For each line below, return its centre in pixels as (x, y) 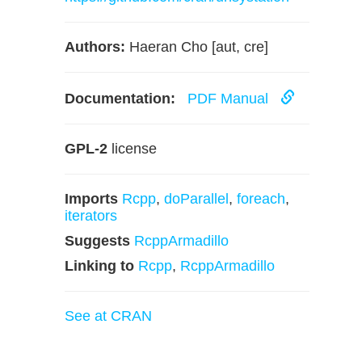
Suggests (97, 241)
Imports (91, 199)
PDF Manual (230, 99)
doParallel (196, 199)
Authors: (95, 47)
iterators (91, 216)
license (132, 149)
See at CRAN (108, 316)
